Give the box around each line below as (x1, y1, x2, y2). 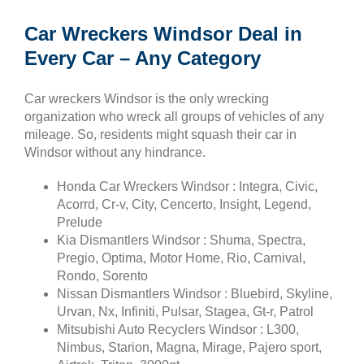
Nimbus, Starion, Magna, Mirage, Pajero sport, (57, 340, 322, 354)
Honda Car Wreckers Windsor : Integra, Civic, (57, 179, 318, 193)
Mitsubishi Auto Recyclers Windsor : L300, (57, 322, 299, 336)
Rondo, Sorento (57, 268, 148, 283)
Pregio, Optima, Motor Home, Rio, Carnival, (57, 250, 305, 265)
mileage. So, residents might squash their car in (24, 127, 297, 141)
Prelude (57, 214, 102, 229)
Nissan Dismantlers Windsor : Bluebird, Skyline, (57, 286, 332, 301)
